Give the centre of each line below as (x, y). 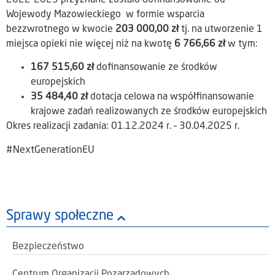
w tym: (242, 45)
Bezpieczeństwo (48, 247)
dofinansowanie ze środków (156, 68)
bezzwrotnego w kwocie (61, 30)
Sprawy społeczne (60, 216)
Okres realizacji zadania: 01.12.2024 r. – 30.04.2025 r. (123, 127)
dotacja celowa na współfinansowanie (171, 97)
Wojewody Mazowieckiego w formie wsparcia (105, 15)
